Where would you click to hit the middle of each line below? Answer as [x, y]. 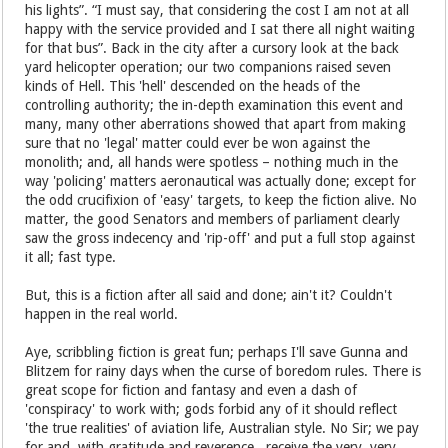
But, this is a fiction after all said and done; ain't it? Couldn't [209, 295]
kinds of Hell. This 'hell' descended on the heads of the [193, 86]
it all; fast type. [73, 257]
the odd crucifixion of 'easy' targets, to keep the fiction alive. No [221, 200]
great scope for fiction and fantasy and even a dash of [191, 390]
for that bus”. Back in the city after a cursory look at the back [212, 48]
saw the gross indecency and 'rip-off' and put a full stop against [220, 238]
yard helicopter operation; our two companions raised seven [208, 67]
